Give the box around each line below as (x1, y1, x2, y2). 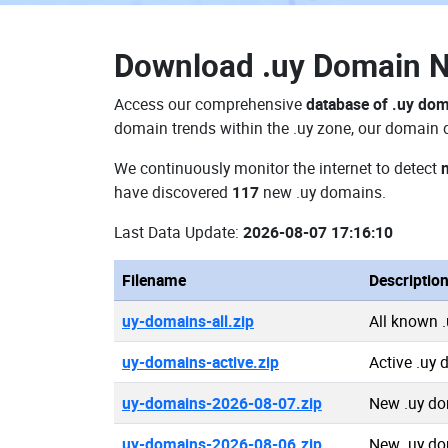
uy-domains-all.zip (122, 310, 254, 332)
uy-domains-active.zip (122, 351, 279, 373)
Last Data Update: (114, 221, 243, 243)
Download (114, 44, 262, 86)
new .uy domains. (259, 181, 386, 203)
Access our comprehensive (114, 93, 306, 115)
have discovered (114, 181, 232, 203)
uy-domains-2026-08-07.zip (122, 392, 322, 414)
